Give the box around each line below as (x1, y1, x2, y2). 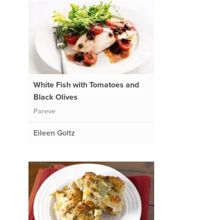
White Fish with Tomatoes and (33, 80, 139, 90)
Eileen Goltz (33, 128, 75, 138)
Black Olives (33, 92, 78, 102)
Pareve (33, 107, 55, 115)
